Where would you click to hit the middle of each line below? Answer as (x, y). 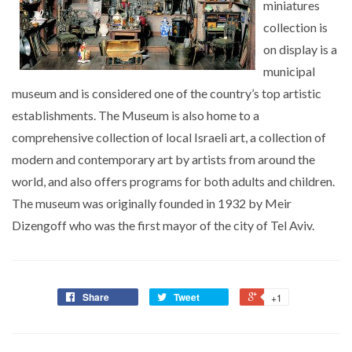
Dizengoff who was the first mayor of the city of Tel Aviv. (163, 225)
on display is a (300, 49)
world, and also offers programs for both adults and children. (173, 181)
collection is (295, 27)
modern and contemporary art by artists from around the (163, 159)
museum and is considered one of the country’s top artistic (167, 93)
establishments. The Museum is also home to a (136, 115)
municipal (289, 71)
